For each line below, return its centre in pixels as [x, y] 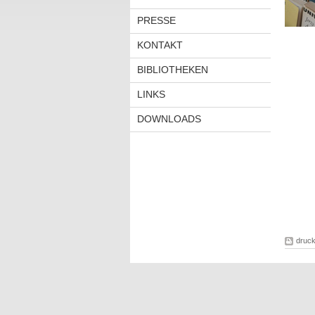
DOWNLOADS [169, 119]
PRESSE [156, 20]
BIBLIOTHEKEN [172, 70]
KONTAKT [160, 45]
